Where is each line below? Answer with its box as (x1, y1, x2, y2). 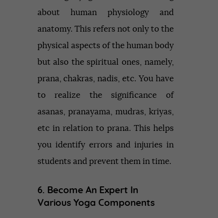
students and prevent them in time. (37, 157, 171, 166)
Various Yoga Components (37, 199, 155, 208)
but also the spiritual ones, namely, (37, 58, 174, 67)
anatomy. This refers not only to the (37, 25, 174, 34)
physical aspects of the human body (37, 41, 174, 50)
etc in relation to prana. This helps (37, 124, 174, 133)
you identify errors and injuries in (37, 141, 174, 149)
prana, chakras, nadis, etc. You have (37, 74, 174, 83)
